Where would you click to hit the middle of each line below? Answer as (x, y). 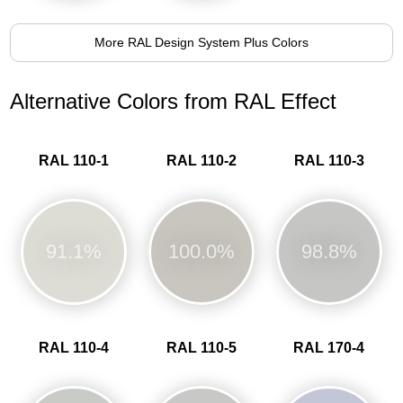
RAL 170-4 (329, 347)
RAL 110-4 (74, 347)
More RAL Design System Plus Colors (201, 42)
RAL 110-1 (74, 160)
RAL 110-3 (329, 160)
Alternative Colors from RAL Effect (174, 101)
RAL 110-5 (201, 347)
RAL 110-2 (201, 160)
